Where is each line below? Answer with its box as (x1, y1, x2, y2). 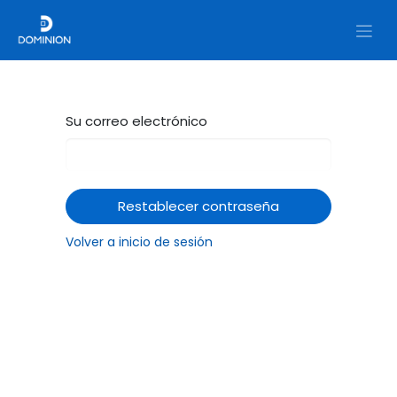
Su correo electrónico (66, 112, 207, 131)
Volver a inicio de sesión (66, 232, 213, 251)
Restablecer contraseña (118, 196, 279, 215)
